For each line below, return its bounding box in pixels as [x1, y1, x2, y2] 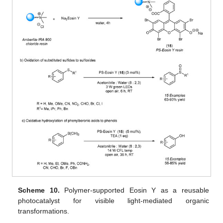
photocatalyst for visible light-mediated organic [18, 197, 209, 205]
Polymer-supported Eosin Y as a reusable [59, 186, 209, 195]
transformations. [18, 207, 70, 216]
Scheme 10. [18, 186, 60, 195]
